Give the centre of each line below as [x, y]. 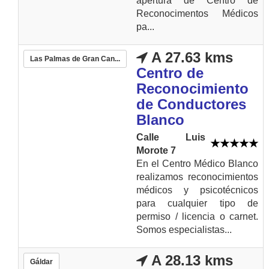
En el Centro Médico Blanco [197, 164]
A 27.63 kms [190, 57]
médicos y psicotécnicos [197, 190]
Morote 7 [156, 150]
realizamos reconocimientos [197, 177]
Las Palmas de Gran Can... [75, 59]
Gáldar [41, 262]
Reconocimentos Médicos [197, 14]
